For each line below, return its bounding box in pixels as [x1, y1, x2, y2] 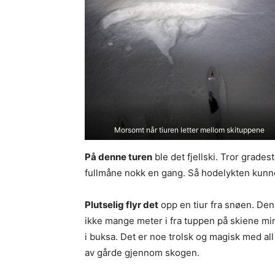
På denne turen [85, 151, 152, 163]
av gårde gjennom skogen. [85, 247, 199, 258]
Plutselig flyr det [85, 199, 158, 211]
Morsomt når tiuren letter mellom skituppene [114, 125, 265, 134]
